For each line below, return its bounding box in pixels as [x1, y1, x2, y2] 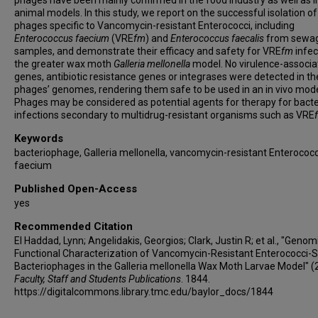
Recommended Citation [14, 220, 133, 233]
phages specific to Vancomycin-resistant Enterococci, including [14, 20, 295, 31]
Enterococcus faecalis [170, 33, 264, 44]
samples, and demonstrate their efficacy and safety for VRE [14, 45, 281, 57]
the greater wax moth [14, 58, 114, 70]
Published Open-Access [14, 182, 137, 195]
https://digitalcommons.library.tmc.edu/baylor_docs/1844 [14, 286, 273, 297]
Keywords [14, 132, 63, 145]
